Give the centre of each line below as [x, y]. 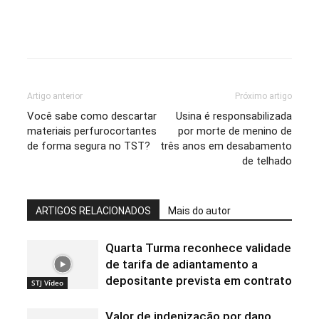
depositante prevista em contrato [198, 281]
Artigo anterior [54, 96]
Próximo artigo [264, 96]
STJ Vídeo [47, 282]
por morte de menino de [235, 131]
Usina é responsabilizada [234, 116]
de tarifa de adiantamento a [181, 264]
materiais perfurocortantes [91, 131]
